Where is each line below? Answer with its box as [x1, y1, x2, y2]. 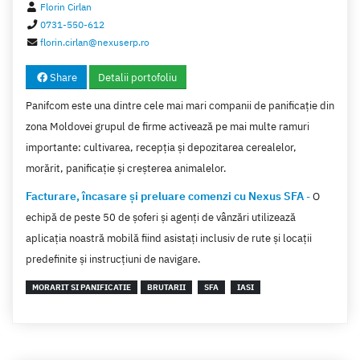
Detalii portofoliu [98, 70, 178, 84]
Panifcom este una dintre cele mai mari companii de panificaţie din [26, 99, 334, 113]
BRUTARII [147, 282, 186, 293]
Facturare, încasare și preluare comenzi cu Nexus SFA [26, 188, 304, 204]
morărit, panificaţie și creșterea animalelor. [26, 162, 227, 176]
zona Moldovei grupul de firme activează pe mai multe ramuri [26, 120, 309, 134]
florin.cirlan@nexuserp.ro [40, 35, 150, 48]
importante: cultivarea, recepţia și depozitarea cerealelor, [26, 141, 297, 155]
